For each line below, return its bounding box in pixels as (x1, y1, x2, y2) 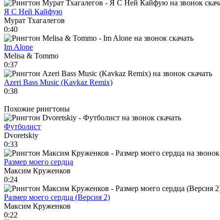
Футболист (4, 122, 41, 131)
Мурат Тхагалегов (4, 16, 65, 25)
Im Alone (4, 42, 33, 51)
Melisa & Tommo (4, 51, 58, 60)
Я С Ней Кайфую (4, 7, 62, 16)
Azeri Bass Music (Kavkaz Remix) (4, 78, 112, 86)
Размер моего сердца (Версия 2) (4, 192, 110, 201)
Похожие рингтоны (4, 104, 70, 113)
